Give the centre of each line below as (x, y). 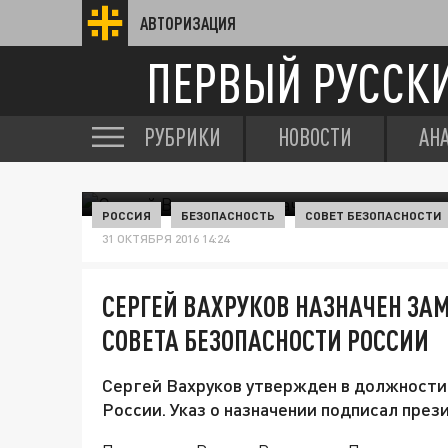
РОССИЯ (126, 215)
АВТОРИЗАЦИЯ (188, 23)
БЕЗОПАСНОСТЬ (228, 215)
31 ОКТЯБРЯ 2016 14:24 (165, 238)
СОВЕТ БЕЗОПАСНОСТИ (373, 215)
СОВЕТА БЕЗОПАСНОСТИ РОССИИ (265, 340)
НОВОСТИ (315, 137)
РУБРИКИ (182, 137)
